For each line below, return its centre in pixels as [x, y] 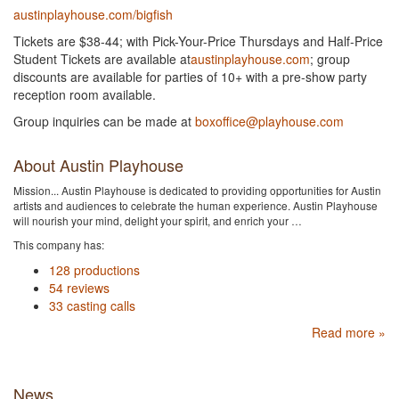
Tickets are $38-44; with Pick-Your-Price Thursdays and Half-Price [198, 41]
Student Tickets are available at [102, 59]
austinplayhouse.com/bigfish [93, 14]
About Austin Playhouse [98, 165]
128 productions [94, 270]
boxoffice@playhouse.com [269, 121]
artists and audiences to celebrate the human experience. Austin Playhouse [195, 205]
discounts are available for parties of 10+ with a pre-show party [190, 77]
